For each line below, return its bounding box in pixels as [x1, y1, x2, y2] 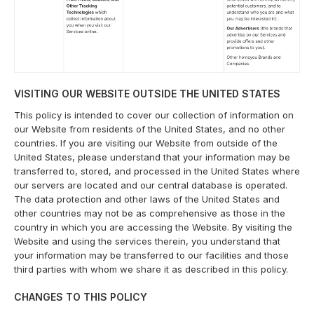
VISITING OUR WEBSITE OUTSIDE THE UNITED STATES [14, 87, 280, 100]
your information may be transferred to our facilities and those [14, 249, 289, 261]
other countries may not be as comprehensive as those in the [14, 207, 285, 219]
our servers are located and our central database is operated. [14, 179, 287, 191]
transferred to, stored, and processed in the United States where [14, 165, 300, 177]
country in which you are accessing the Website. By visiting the [14, 221, 292, 233]
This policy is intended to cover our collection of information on [14, 109, 294, 121]
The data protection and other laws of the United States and [14, 193, 280, 205]
